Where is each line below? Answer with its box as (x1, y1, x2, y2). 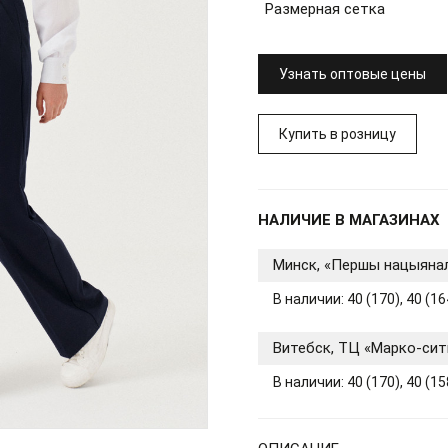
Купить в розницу (279, 126, 396, 142)
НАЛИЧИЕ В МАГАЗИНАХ (258, 211, 440, 229)
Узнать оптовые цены (279, 66, 426, 82)
